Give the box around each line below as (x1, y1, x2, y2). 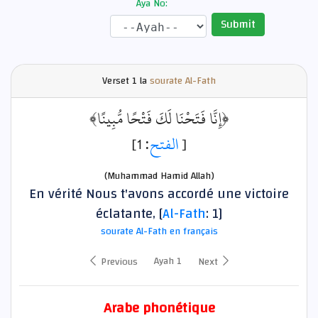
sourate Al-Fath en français (100, 222, 218, 241)
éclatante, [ (96, 202, 163, 226)
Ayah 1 (154, 252, 182, 271)
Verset (102, 72, 129, 90)
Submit (221, 13, 256, 35)
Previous (98, 253, 138, 272)
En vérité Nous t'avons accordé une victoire (29, 182, 289, 207)
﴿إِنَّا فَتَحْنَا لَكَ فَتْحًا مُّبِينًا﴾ (89, 104, 229, 134)
